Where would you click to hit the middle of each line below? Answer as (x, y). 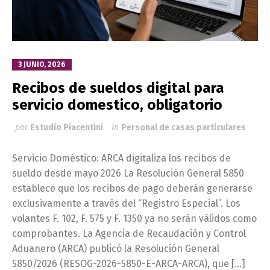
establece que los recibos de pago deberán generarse (132, 188)
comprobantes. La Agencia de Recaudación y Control (129, 233)
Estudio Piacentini (67, 127)
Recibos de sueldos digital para (118, 88)
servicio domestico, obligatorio (117, 105)
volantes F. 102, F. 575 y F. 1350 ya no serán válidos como (134, 218)
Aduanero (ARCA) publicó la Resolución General (116, 248)
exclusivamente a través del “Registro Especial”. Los (126, 203)
